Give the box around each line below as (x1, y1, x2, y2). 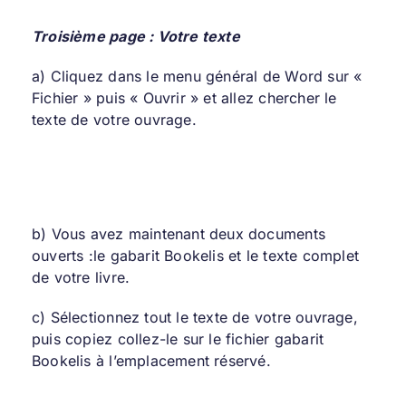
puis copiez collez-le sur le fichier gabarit (31, 329, 324, 348)
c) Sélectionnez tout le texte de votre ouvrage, (31, 307, 358, 326)
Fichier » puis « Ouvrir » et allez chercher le (31, 88, 337, 107)
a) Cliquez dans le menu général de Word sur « (31, 66, 362, 85)
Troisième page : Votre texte (31, 26, 240, 45)
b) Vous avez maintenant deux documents (31, 224, 325, 243)
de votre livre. (31, 267, 130, 286)
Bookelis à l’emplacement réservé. (31, 351, 271, 370)
